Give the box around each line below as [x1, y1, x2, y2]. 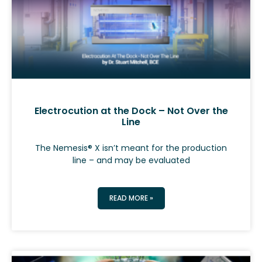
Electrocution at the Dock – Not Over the [34, 104, 228, 118]
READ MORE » [109, 193, 153, 204]
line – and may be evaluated [72, 154, 190, 167]
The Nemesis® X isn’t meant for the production [35, 142, 227, 154]
